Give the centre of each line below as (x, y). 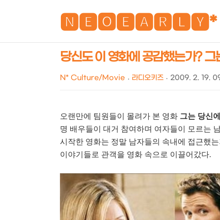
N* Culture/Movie (92, 78)
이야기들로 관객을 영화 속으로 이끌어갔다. (136, 154)
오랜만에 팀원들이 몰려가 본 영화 (120, 116)
